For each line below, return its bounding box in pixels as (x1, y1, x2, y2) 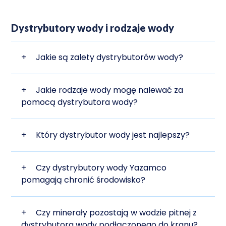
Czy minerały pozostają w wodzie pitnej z (36, 207, 197, 219)
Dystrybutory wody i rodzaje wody (11, 22, 175, 34)
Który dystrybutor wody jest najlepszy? (36, 129, 190, 141)
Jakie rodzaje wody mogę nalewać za (36, 84, 184, 96)
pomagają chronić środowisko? (21, 174, 146, 186)
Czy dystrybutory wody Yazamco (36, 162, 167, 174)
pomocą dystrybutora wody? (21, 96, 138, 108)
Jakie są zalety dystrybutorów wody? (36, 51, 184, 64)
